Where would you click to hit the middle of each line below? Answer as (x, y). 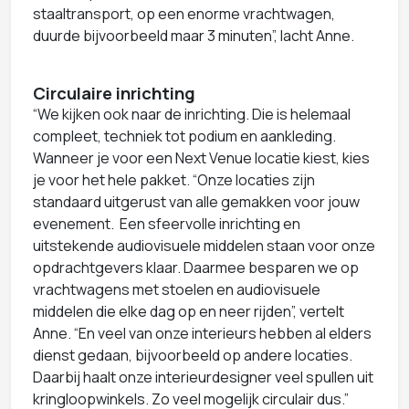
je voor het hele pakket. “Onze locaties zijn (174, 179)
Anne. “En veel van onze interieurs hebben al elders (202, 333)
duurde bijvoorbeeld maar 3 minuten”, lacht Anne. (194, 35)
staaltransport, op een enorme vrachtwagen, (184, 13)
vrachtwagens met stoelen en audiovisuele (177, 289)
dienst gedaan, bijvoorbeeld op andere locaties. (193, 355)
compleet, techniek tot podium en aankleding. (184, 136)
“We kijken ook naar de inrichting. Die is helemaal (192, 114)
